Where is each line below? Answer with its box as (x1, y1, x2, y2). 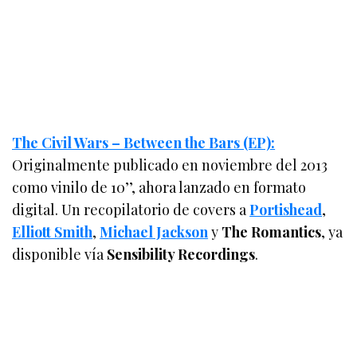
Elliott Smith (12, 222, 93, 241)
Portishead (249, 199, 323, 219)
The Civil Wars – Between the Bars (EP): (12, 132, 276, 152)
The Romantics (222, 222, 322, 241)
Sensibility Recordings (107, 244, 256, 264)
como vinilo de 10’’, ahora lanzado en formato (12, 177, 307, 197)
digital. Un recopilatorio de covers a (12, 199, 250, 219)
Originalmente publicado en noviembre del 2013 (12, 155, 328, 175)
